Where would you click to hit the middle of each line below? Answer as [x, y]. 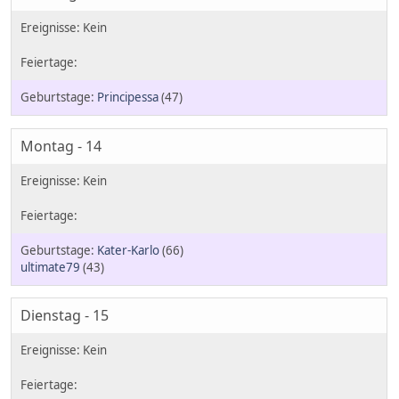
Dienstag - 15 [65, 316]
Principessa [128, 98]
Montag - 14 [61, 146]
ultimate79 [50, 267]
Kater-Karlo [128, 250]
